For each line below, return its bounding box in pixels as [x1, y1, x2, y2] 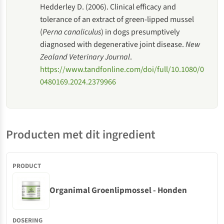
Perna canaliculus [42, 25, 101, 37]
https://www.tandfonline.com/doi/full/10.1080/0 [40, 63, 204, 75]
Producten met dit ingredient [6, 125, 155, 143]
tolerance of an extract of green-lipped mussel [40, 13, 194, 25]
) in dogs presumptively [101, 25, 180, 37]
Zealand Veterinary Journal [40, 50, 130, 62]
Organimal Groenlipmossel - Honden [49, 184, 187, 197]
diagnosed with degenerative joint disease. [40, 38, 186, 50]
